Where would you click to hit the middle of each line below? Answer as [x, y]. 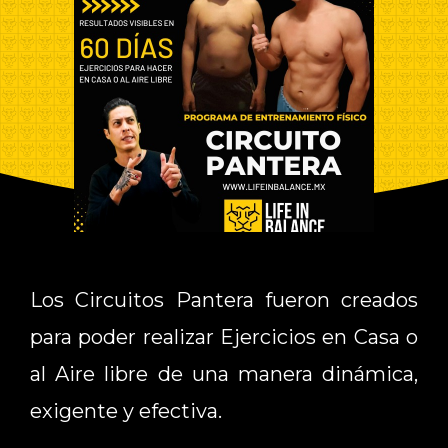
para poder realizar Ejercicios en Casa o [224, 336]
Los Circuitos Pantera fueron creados [224, 299]
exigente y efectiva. [126, 410]
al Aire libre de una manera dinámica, [224, 373]
